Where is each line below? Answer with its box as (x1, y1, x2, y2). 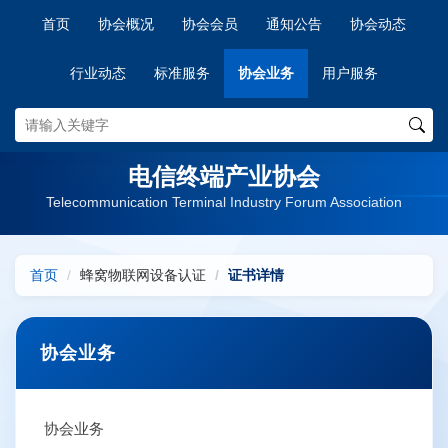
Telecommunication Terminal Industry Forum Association (46, 194, 402, 210)
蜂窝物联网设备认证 (80, 267, 206, 283)
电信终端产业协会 (128, 163, 320, 190)
